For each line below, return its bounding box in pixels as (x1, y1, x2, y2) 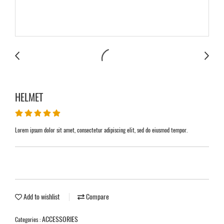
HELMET (15, 90, 43, 104)
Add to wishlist (22, 192, 59, 201)
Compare (84, 192, 109, 201)
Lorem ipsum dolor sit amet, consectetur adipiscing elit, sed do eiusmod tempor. (15, 126, 187, 134)
